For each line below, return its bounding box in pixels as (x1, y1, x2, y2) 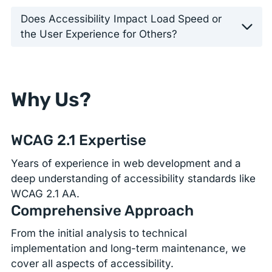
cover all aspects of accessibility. (11, 257, 174, 270)
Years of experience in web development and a (11, 157, 242, 169)
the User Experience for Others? (21, 28, 178, 41)
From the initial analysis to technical (11, 226, 188, 239)
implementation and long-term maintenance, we (11, 242, 246, 254)
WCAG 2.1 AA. (11, 187, 80, 200)
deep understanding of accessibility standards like (11, 172, 256, 185)
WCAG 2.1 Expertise (11, 131, 147, 149)
